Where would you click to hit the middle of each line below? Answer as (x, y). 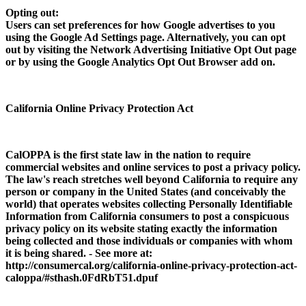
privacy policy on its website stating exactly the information (141, 228)
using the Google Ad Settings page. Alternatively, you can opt (145, 37)
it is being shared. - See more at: (79, 253)
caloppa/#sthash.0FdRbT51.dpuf (82, 277)
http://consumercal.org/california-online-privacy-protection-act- (151, 265)
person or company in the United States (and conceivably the (145, 191)
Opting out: (32, 12)
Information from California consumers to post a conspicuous (147, 216)
